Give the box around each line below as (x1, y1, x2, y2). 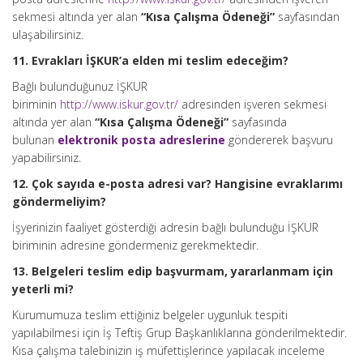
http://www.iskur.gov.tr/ (60, 96, 178, 112)
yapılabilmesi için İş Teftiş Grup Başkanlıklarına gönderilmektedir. (12, 325, 347, 340)
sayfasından (275, 9, 340, 24)
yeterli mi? (12, 281, 74, 297)
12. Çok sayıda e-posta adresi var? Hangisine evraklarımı (12, 176, 343, 191)
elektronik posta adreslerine (58, 132, 225, 147)
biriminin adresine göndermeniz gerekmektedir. (12, 237, 258, 253)
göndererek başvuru (225, 132, 333, 147)
